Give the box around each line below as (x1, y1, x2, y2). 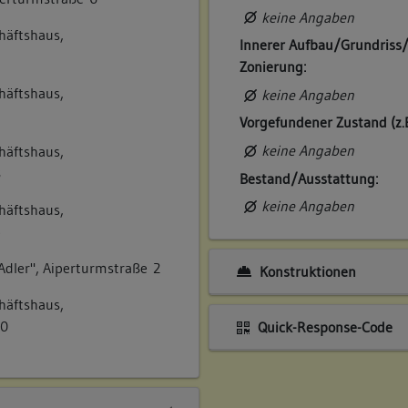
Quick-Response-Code (253, 318, 393, 337)
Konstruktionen (255, 261, 356, 280)
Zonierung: (240, 57, 307, 76)
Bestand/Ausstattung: (240, 168, 379, 188)
